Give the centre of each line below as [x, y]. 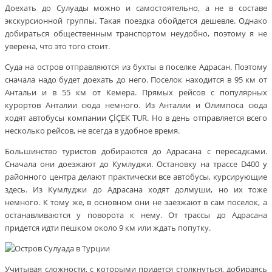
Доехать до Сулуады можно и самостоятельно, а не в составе [136, 8]
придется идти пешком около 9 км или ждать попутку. [108, 228]
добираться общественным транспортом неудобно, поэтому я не [136, 34]
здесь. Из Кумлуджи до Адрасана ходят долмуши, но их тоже [136, 190]
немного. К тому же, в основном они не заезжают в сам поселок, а [136, 202]
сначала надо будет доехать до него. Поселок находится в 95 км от [136, 80]
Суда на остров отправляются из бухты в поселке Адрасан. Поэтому [136, 67]
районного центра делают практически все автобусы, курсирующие [136, 177]
